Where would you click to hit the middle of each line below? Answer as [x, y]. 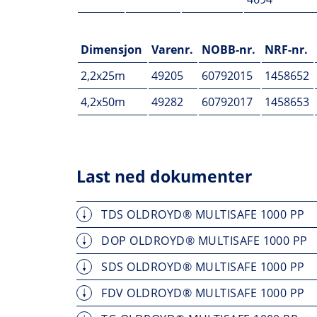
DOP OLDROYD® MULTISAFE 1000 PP [203, 241]
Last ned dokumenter [164, 177]
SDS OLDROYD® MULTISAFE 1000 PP [202, 267]
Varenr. [172, 50]
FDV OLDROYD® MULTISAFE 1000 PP [202, 293]
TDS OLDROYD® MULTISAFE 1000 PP [202, 215]
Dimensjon [111, 50]
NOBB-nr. [229, 50]
